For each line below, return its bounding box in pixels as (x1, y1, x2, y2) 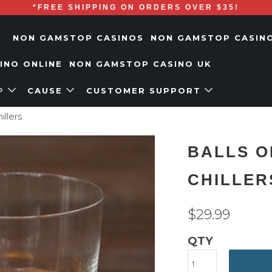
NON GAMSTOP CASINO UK (69, 59, 212, 69)
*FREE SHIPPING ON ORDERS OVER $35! (33, 3, 239, 12)
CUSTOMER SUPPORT (86, 86, 205, 95)
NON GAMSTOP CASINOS (13, 33, 144, 42)
